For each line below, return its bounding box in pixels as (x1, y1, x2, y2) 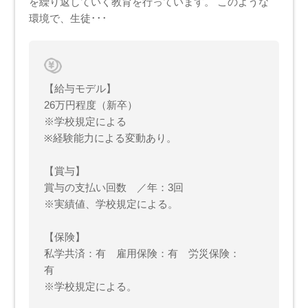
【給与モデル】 (44, 82, 117, 94)
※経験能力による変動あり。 (44, 131, 177, 144)
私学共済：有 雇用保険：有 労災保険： (44, 247, 241, 259)
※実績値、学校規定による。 (44, 197, 179, 210)
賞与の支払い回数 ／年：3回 (44, 181, 184, 193)
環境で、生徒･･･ (29, 12, 108, 24)
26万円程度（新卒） (44, 98, 138, 111)
